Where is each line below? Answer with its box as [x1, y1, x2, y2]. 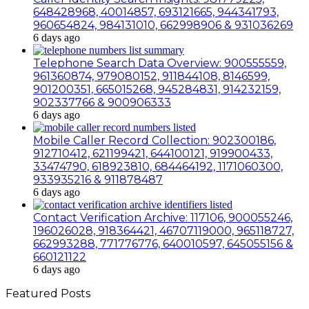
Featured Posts [6, 286, 90, 300]
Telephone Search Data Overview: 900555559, [33, 56, 286, 70]
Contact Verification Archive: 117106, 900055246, [33, 210, 292, 224]
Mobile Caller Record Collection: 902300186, [33, 133, 276, 147]
